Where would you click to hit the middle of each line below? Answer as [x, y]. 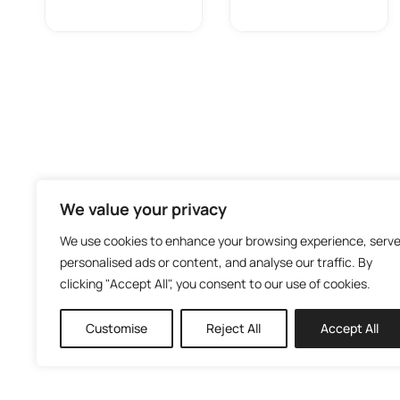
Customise [117, 328]
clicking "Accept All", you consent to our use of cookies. [215, 283]
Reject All [234, 328]
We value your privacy [143, 209]
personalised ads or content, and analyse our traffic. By [216, 262]
